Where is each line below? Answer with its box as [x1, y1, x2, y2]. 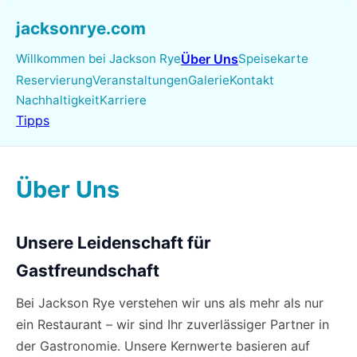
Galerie [188, 73, 229, 88]
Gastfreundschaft [16, 261, 159, 280]
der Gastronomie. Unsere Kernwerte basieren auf [16, 338, 310, 354]
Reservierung [16, 73, 92, 88]
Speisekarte [238, 51, 308, 66]
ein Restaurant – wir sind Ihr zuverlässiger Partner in [16, 316, 329, 332]
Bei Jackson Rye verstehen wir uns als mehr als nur [16, 295, 324, 311]
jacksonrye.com [16, 18, 146, 38]
